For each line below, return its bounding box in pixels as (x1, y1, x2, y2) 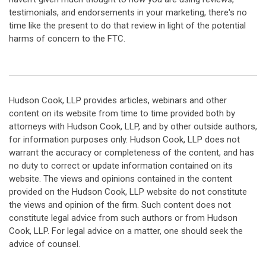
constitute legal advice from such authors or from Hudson (9, 213, 237, 223)
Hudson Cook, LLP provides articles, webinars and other (9, 95, 227, 106)
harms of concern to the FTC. (9, 33, 125, 44)
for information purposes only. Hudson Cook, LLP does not (9, 134, 240, 145)
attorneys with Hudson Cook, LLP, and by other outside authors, (9, 121, 257, 132)
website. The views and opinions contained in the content (9, 173, 232, 184)
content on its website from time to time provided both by (9, 108, 235, 119)
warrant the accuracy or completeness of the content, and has (9, 147, 254, 158)
